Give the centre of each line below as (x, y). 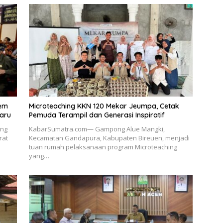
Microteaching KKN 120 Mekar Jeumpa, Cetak (104, 106)
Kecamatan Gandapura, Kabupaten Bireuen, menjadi (109, 138)
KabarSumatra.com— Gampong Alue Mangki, (97, 129)
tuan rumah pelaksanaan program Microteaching (103, 147)
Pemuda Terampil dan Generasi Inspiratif (97, 115)
